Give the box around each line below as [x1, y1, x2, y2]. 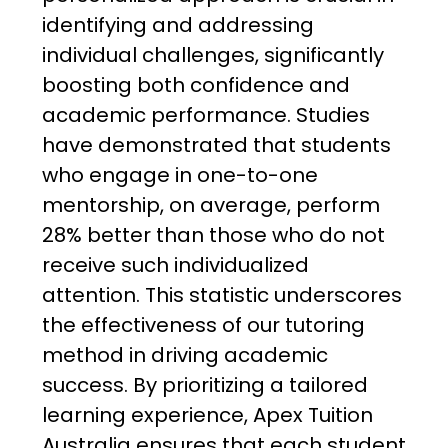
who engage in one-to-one [41, 161, 318, 190]
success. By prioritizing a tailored [41, 371, 368, 400]
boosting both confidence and [41, 71, 350, 100]
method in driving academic [41, 341, 328, 370]
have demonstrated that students [41, 131, 391, 160]
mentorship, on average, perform [41, 191, 380, 220]
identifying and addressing [41, 11, 314, 40]
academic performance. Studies [41, 101, 370, 130]
